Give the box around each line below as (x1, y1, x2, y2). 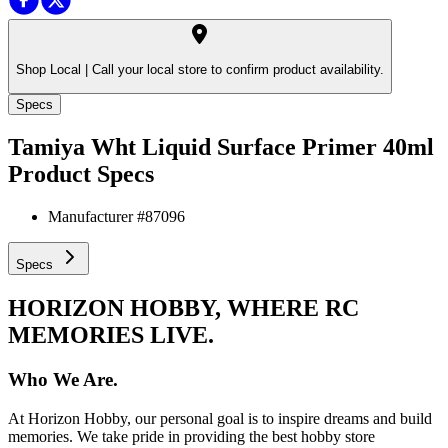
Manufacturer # (48, 208, 145, 226)
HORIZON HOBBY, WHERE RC (8, 295, 359, 322)
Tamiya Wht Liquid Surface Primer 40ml (8, 134, 434, 161)
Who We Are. (8, 369, 118, 391)
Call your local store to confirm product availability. (88, 62, 384, 78)
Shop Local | (16, 62, 88, 78)
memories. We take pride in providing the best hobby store (8, 427, 375, 445)
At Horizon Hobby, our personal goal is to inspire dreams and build (8, 409, 432, 427)
